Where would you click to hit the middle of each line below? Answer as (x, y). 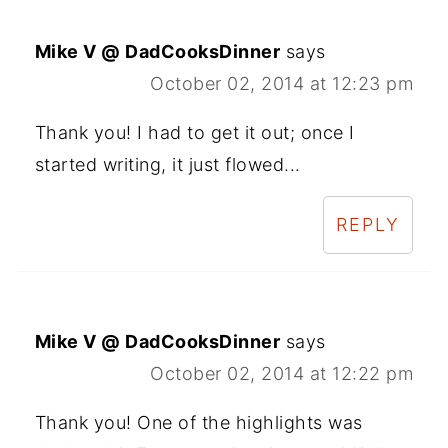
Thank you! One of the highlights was (198, 423)
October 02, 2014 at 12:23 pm (282, 84)
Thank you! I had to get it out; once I (194, 133)
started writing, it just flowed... (167, 165)
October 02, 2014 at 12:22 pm (282, 374)
